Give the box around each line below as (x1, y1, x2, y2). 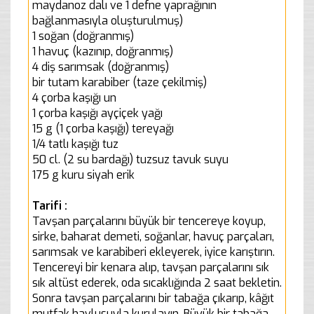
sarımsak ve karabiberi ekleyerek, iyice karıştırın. (32, 244, 275, 259)
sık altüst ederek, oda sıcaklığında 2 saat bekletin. (32, 275, 282, 290)
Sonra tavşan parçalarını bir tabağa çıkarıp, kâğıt (32, 290, 274, 306)
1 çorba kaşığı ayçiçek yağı (32, 105, 163, 121)
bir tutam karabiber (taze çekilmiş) (32, 74, 207, 90)
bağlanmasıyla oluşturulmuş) (32, 13, 183, 28)
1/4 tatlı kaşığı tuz (32, 136, 118, 151)
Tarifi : (32, 198, 67, 213)
